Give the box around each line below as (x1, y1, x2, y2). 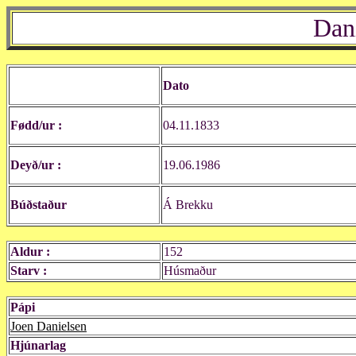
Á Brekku (163, 198, 213, 211)
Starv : (10, 264, 47, 277)
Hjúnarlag (10, 339, 66, 352)
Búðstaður (10, 198, 67, 211)
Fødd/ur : (10, 118, 62, 132)
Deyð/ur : (10, 158, 61, 172)
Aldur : (10, 245, 50, 258)
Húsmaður (164, 264, 216, 277)
